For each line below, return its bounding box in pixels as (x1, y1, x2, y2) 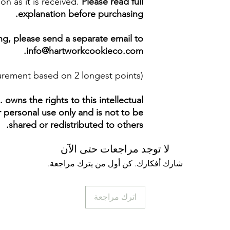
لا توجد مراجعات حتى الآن (61, 143, 169, 155)
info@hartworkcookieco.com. (26, 45, 143, 56)
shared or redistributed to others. (9, 119, 143, 130)
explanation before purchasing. (18, 8, 143, 20)
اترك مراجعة (93, 192, 137, 202)
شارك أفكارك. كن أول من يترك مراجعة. (47, 159, 183, 168)
